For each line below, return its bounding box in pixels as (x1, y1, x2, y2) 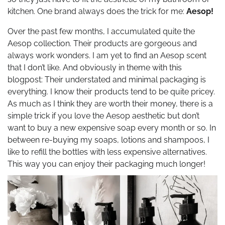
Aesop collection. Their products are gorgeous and (8, 38, 197, 48)
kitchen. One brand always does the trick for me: (8, 6, 186, 16)
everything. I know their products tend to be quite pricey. (8, 86, 215, 96)
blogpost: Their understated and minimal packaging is (8, 74, 206, 84)
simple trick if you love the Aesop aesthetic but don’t (8, 110, 199, 121)
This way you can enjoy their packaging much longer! (8, 159, 205, 169)
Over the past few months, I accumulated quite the (8, 26, 195, 36)
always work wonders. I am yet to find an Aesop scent (8, 50, 206, 60)
